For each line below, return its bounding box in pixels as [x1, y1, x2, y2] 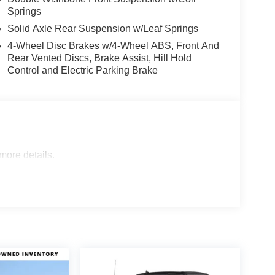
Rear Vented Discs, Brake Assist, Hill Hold [7, 53, 192, 64]
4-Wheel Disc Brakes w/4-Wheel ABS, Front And [7, 41, 219, 52]
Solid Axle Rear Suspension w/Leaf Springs [7, 23, 198, 34]
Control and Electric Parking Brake [7, 65, 158, 76]
